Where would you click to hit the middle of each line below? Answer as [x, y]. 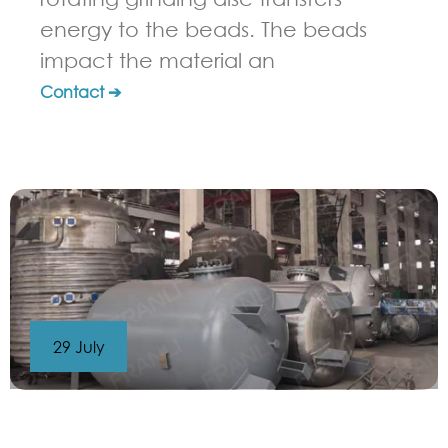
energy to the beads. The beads [203, 29]
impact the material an [157, 60]
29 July [78, 346]
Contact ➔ [80, 92]
